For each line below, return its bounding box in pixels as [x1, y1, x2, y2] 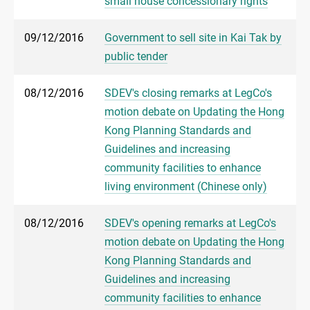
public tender [104, 50, 167, 64]
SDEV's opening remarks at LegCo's [104, 217, 276, 230]
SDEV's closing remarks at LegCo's [104, 86, 272, 100]
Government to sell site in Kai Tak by [104, 31, 282, 45]
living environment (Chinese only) [104, 180, 267, 194]
